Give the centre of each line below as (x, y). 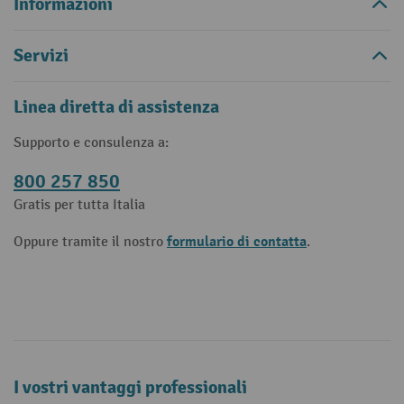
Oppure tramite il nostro (90, 242)
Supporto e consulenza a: (91, 143)
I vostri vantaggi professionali (130, 387)
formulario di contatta (237, 242)
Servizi (41, 55)
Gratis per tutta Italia (79, 205)
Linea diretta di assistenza (116, 107)
